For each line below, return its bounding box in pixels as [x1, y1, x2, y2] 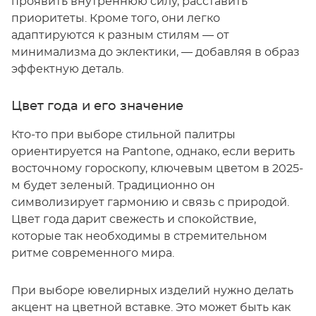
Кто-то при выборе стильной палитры [11, 128, 236, 140]
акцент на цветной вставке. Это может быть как [11, 301, 291, 313]
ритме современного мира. [11, 247, 174, 259]
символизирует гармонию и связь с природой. [11, 196, 289, 208]
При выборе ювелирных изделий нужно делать [11, 284, 293, 296]
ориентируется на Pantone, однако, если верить [11, 145, 295, 157]
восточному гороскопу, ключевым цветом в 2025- [11, 162, 303, 174]
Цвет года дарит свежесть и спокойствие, [11, 213, 256, 225]
